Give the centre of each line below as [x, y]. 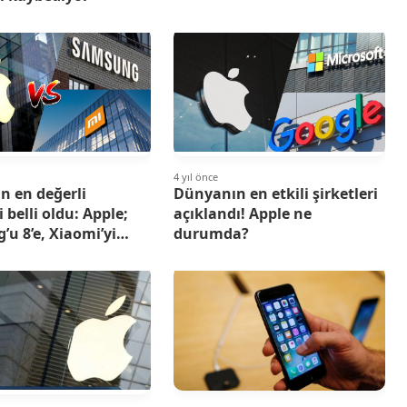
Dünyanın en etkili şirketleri [275, 194]
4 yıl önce [195, 177]
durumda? [211, 234]
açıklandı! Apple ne [242, 214]
